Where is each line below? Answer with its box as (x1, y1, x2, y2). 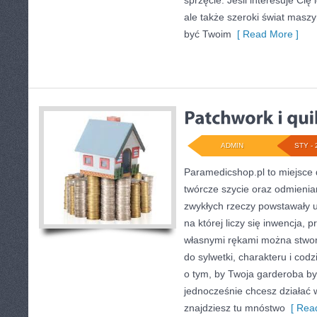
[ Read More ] (231, 28, 299, 40)
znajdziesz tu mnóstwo (184, 302, 285, 313)
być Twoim (184, 28, 231, 40)
